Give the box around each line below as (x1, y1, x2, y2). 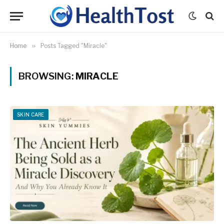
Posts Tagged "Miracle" (40, 42, 107, 49)
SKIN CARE (17, 111, 44, 117)
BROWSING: (18, 70, 75, 82)
